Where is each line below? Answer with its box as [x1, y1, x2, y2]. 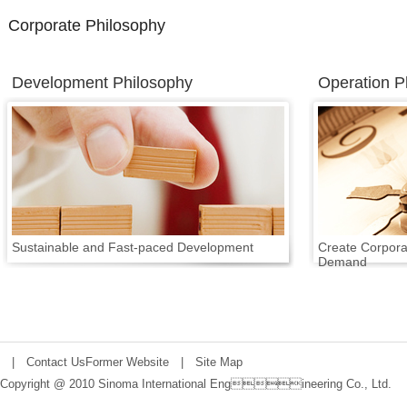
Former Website [85, 355, 169, 369]
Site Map [195, 355, 243, 369]
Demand [318, 254, 367, 269]
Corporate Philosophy [8, 16, 165, 35]
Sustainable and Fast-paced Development [12, 240, 253, 254]
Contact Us [26, 355, 85, 369]
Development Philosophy [12, 74, 193, 92]
